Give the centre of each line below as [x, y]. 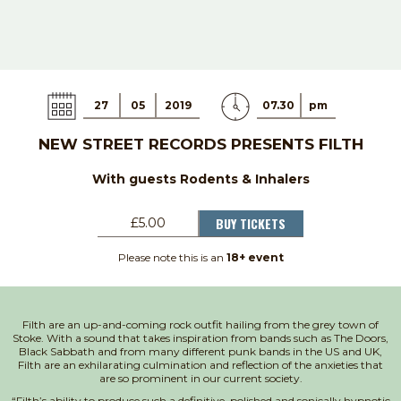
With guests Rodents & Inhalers [200, 179]
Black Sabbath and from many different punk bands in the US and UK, [200, 351]
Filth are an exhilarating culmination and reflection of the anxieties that [200, 364]
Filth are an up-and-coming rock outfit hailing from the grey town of [200, 324]
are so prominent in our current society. [200, 378]
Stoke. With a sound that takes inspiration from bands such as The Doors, [200, 337]
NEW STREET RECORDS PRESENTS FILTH [200, 144]
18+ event [255, 257]
